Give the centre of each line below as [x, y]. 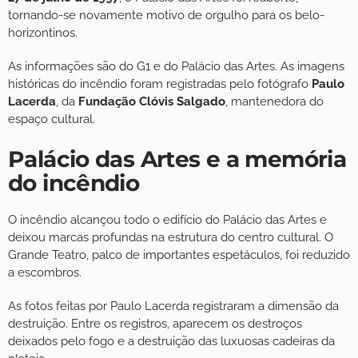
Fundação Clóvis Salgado [152, 102]
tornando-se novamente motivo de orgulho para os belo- [166, 16]
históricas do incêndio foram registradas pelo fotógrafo [160, 84]
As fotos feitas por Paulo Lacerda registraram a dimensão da [173, 306]
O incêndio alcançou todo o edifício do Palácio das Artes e [167, 220]
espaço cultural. [52, 119]
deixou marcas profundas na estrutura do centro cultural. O [171, 238]
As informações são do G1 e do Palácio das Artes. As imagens [176, 67]
